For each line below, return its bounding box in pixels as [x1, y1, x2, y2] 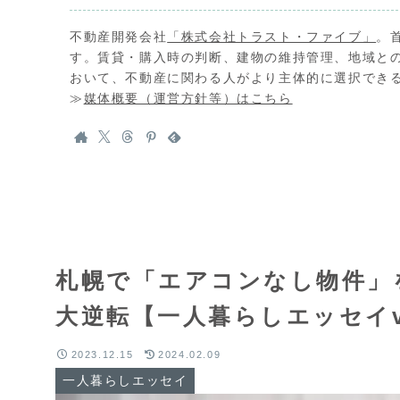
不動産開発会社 [70, 29, 168, 44]
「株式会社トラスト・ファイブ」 [167, 29, 377, 44]
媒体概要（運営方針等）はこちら [83, 90, 293, 105]
